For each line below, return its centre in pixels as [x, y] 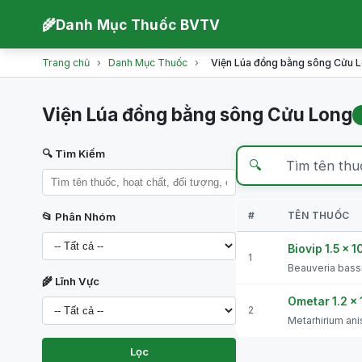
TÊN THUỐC [319, 215]
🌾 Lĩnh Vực [71, 281]
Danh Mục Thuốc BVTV [138, 24]
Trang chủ [66, 63]
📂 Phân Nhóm [79, 217]
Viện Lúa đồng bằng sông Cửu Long [197, 114]
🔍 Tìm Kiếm [74, 154]
